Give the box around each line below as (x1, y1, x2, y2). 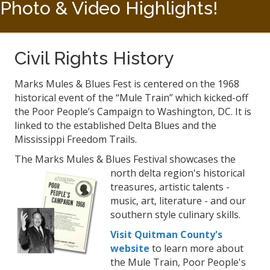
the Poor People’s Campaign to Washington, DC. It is (14, 104, 251, 118)
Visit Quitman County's (110, 227, 222, 241)
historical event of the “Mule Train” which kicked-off (14, 90, 248, 104)
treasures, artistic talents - (110, 180, 230, 193)
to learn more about (149, 241, 243, 255)
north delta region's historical (110, 166, 245, 180)
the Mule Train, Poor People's (110, 255, 246, 269)
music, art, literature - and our (110, 193, 246, 207)
